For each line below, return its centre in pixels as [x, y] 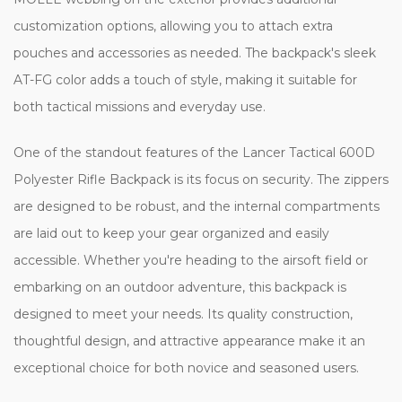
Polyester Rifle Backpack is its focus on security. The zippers [201, 179]
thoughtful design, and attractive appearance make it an [189, 341]
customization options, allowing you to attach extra [173, 26]
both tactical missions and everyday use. [140, 106]
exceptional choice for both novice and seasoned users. [186, 367]
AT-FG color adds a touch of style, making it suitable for [185, 79]
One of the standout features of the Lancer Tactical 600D [194, 152]
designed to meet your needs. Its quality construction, [183, 314]
